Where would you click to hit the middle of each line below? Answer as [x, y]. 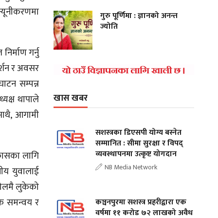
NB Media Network [131, 167]
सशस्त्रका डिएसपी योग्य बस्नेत [139, 132]
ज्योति [109, 26]
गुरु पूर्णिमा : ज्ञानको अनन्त [139, 16]
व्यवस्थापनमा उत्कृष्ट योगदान [136, 154]
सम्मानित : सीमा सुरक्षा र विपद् [139, 143]
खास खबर [71, 98]
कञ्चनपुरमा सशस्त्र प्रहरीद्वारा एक [141, 202]
